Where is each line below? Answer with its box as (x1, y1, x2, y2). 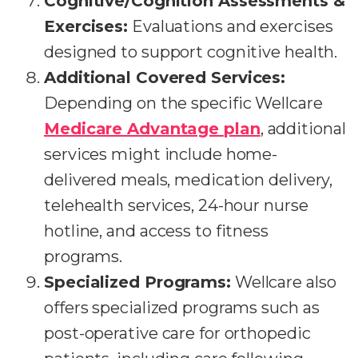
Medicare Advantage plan (44, 119, 261, 138)
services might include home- (44, 145, 278, 164)
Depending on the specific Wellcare (44, 93, 323, 113)
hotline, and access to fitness (44, 221, 268, 241)
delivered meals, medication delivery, (44, 170, 333, 189)
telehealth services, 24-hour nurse (44, 196, 308, 215)
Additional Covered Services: (44, 68, 286, 87)
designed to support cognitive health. (44, 42, 338, 62)
